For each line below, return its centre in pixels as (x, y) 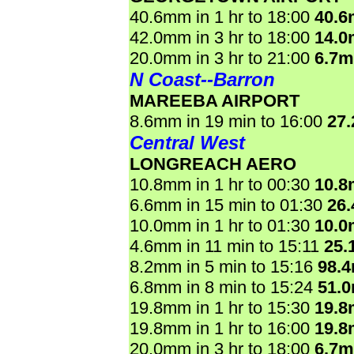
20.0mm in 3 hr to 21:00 (222, 58)
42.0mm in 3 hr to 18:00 (222, 38)
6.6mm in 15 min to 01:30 (228, 205)
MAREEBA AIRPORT (215, 101)
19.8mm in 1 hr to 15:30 (222, 308)
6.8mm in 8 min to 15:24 (224, 287)
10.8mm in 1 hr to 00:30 (222, 185)
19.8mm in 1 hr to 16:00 (222, 328)
